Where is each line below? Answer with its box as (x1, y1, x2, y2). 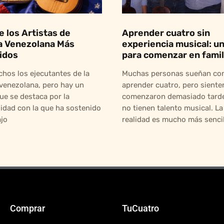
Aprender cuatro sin (122, 27, 210, 38)
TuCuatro (122, 202, 159, 213)
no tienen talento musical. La (122, 103, 223, 112)
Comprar (10, 202, 45, 213)
